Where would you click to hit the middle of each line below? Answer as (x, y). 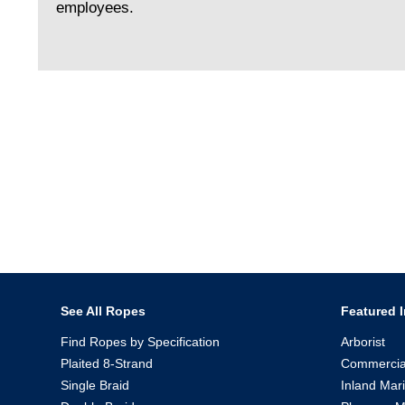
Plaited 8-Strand (107, 363)
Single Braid (95, 385)
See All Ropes (103, 311)
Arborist (363, 341)
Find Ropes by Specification (140, 341)
